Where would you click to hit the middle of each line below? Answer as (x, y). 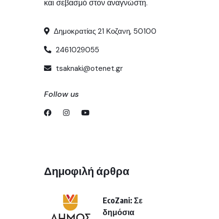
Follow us (61, 94)
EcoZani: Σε (123, 200)
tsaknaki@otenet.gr (88, 68)
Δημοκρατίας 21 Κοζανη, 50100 (104, 31)
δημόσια (119, 212)
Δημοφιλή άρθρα (87, 170)
